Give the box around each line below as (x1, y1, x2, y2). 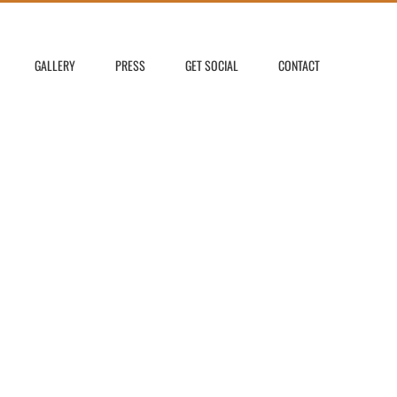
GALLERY (35, 56, 75, 74)
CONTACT (278, 56, 320, 74)
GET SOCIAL (185, 56, 238, 74)
